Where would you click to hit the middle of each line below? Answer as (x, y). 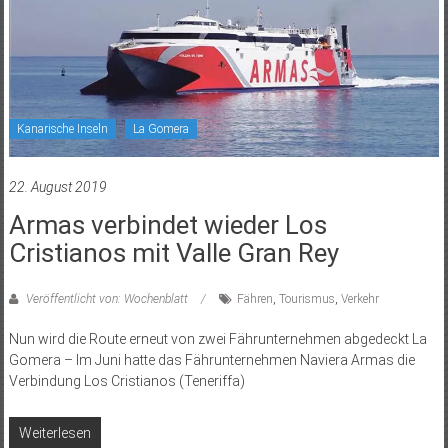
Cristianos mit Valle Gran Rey (173, 252)
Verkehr (359, 298)
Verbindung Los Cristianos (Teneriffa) (126, 380)
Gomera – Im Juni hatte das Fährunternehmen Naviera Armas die (211, 359)
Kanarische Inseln (62, 128)
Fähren (254, 298)
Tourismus (306, 298)
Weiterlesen (54, 432)
